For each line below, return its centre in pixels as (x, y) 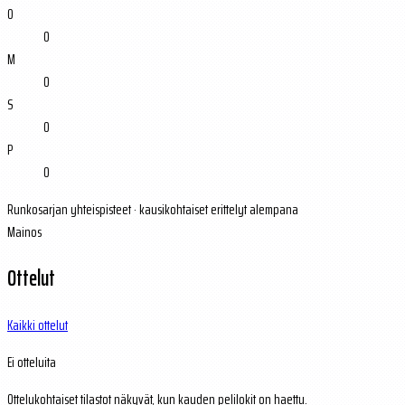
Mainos (24, 232)
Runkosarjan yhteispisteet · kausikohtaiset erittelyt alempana (153, 210)
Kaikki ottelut (38, 325)
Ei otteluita (32, 363)
